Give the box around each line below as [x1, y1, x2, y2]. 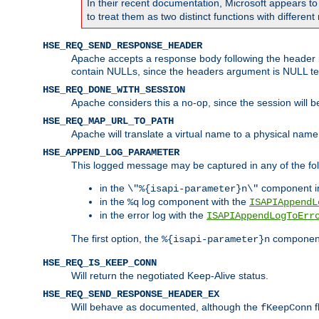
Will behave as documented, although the [71, 300, 261, 313]
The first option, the [71, 232, 162, 244]
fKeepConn [261, 301, 312, 313]
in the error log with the [100, 209, 206, 221]
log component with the [139, 195, 249, 207]
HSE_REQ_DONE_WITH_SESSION [43, 83, 185, 95]
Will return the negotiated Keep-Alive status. [71, 269, 268, 281]
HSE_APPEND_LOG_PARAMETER [43, 146, 179, 158]
